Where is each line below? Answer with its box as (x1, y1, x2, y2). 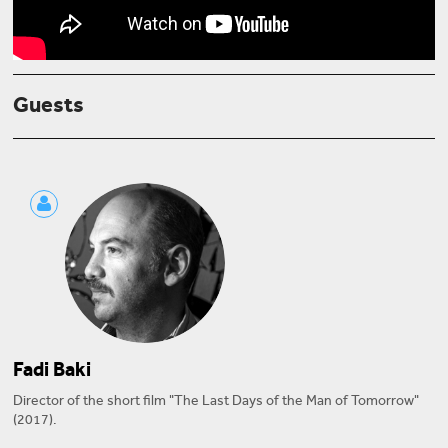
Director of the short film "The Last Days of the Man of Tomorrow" (13, 392, 419, 408)
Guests (13, 91, 84, 118)
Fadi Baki (13, 357, 91, 381)
